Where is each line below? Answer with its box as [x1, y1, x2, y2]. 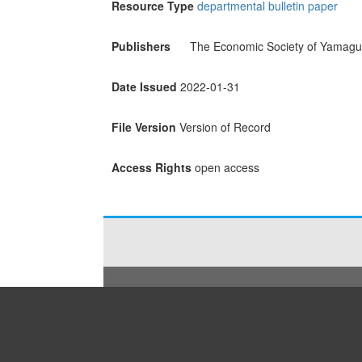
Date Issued [111, 78, 177, 95]
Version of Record [179, 119, 271, 136]
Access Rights [111, 159, 192, 176]
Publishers [111, 38, 170, 55]
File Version [111, 119, 176, 136]
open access [194, 159, 259, 176]
